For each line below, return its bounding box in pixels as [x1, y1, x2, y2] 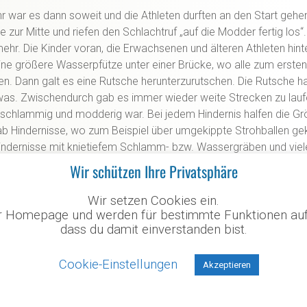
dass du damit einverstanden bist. [60, 222, 247, 238]
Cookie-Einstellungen [58, 256, 177, 272]
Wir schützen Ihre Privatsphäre [69, 160, 238, 182]
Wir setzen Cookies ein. [88, 193, 219, 209]
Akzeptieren [202, 260, 251, 271]
